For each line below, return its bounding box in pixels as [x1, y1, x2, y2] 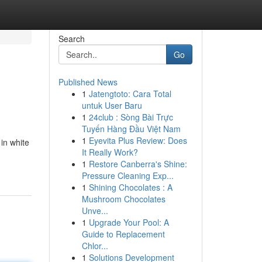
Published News [58, 76, 118, 88]
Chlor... [81, 240, 108, 251]
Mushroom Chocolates [81, 193, 166, 205]
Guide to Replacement [81, 228, 165, 240]
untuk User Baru [81, 99, 142, 111]
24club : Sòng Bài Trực [88, 111, 173, 123]
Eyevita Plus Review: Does [88, 135, 187, 146]
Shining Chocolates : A [88, 181, 173, 193]
